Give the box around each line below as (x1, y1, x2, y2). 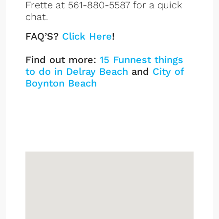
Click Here (62, 30, 112, 42)
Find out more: (25, 54, 100, 66)
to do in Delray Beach (25, 66, 128, 77)
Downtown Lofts (25, 97, 113, 111)
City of (153, 66, 184, 77)
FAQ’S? (25, 30, 62, 42)
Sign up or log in (145, 134, 189, 141)
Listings (25, 112, 68, 126)
